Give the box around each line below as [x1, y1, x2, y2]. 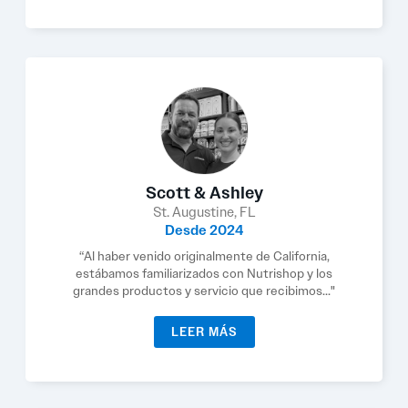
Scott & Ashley [145, 182, 263, 204]
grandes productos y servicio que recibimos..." [73, 282, 335, 299]
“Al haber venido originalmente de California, [78, 248, 330, 264]
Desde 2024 [165, 221, 243, 240]
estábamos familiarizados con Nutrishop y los [76, 265, 332, 281]
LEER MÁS [170, 324, 238, 340]
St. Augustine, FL [152, 203, 256, 221]
